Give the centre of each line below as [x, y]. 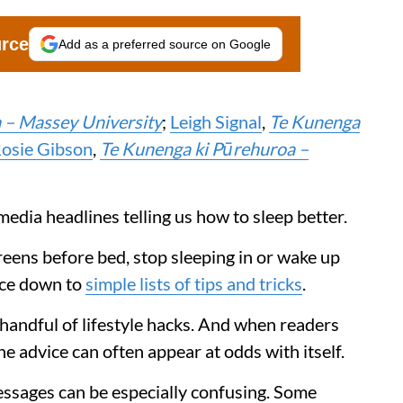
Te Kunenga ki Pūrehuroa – [204, 148]
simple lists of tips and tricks [194, 283]
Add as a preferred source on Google [165, 44]
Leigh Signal [216, 121]
